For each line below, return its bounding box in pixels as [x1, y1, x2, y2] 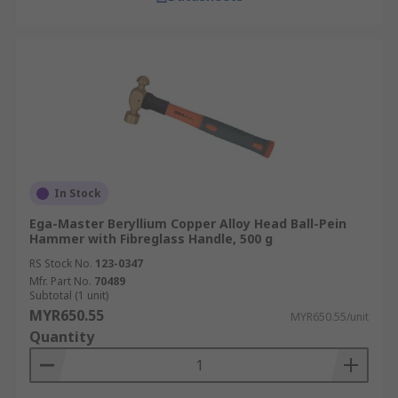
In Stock [54, 186, 101, 201]
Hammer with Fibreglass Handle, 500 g [29, 230, 273, 247]
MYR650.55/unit [291, 309, 369, 324]
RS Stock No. [29, 256, 92, 271]
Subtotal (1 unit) [29, 288, 108, 303]
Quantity [29, 327, 94, 346]
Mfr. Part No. [29, 274, 92, 289]
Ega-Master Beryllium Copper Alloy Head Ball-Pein [29, 215, 346, 232]
